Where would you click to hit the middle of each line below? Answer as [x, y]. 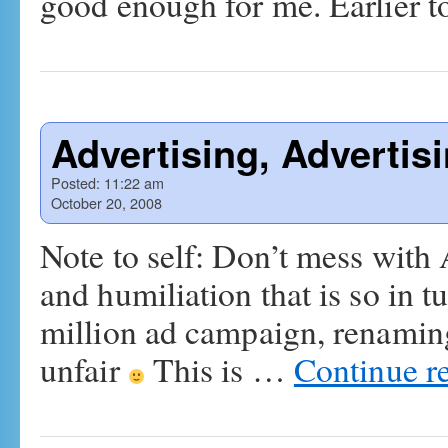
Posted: [75, 182]
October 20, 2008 [106, 202]
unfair [84, 369]
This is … [219, 369]
